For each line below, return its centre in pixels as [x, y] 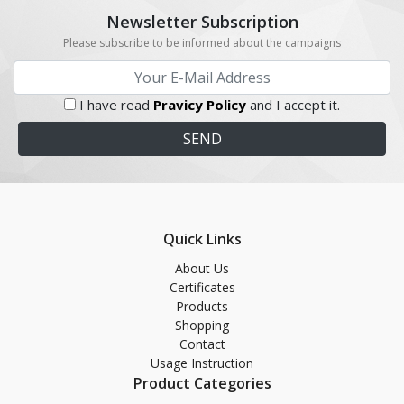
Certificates [202, 287]
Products [202, 306]
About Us [202, 268]
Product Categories [202, 383]
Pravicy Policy [200, 105]
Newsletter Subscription [202, 22]
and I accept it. [293, 105]
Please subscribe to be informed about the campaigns [202, 43]
